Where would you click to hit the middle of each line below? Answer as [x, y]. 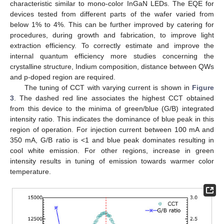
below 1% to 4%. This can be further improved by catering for [112, 25]
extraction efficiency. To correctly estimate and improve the [112, 46]
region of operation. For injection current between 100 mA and [112, 130]
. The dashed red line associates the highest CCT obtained [114, 98]
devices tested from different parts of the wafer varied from [112, 14]
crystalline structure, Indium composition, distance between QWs [112, 67]
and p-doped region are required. [63, 77]
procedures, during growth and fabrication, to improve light [112, 35]
